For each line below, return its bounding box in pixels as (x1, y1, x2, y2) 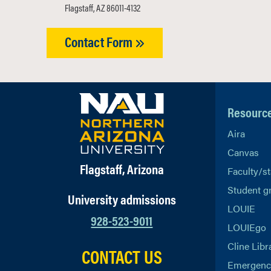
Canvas (227, 145, 259, 159)
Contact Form (65, 31, 135, 51)
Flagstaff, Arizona (79, 159, 164, 178)
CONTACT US (81, 243, 162, 269)
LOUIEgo (227, 220, 266, 234)
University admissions (67, 189, 176, 208)
